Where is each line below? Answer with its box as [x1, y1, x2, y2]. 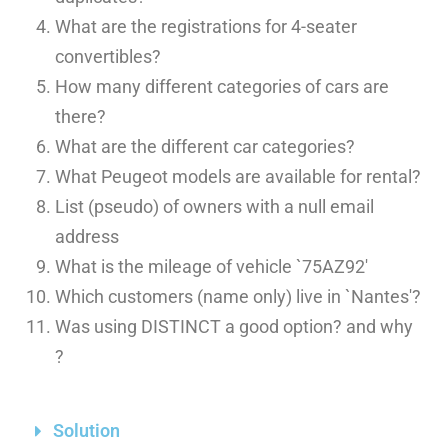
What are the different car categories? [54, 135, 355, 157]
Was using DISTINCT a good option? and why [54, 315, 413, 337]
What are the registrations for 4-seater [54, 15, 357, 37]
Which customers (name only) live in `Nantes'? [54, 285, 421, 307]
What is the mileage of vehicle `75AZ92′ [54, 255, 368, 277]
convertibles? [54, 45, 161, 67]
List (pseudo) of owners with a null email [54, 195, 374, 217]
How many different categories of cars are [54, 75, 389, 97]
